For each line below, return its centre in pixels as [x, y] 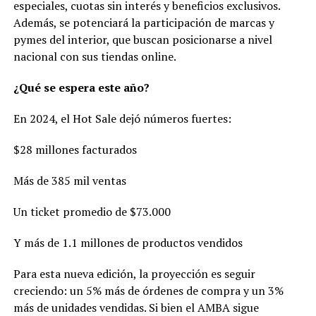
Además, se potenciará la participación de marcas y [144, 23]
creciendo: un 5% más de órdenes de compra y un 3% [148, 291]
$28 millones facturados [75, 150]
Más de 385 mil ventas [69, 181]
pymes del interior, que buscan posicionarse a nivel [142, 40]
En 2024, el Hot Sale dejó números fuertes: [122, 119]
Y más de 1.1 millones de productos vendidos [128, 243]
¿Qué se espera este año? [81, 88]
